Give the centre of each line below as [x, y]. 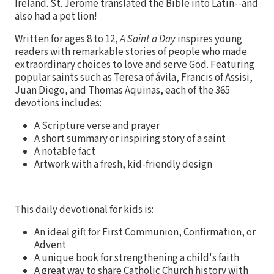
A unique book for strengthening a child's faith [137, 258]
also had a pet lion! [56, 16]
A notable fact [65, 151]
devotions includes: [58, 103]
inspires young [210, 39]
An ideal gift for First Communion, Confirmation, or [145, 232]
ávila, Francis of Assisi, [204, 77]
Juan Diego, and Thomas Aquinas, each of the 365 [122, 90]
